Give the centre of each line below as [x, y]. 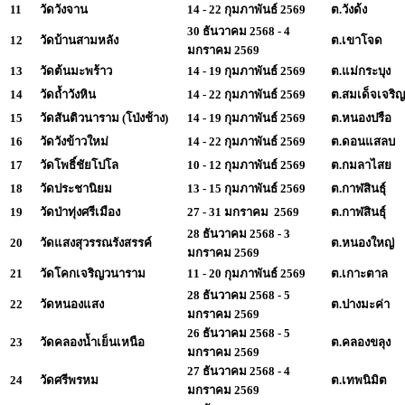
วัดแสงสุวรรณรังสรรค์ [96, 242]
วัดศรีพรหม [69, 380]
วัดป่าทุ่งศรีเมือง [80, 212]
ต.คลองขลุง [361, 342]
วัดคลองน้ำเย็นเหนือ [92, 342]
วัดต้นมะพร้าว [76, 71]
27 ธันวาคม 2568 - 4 [239, 371]
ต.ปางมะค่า [360, 304]
